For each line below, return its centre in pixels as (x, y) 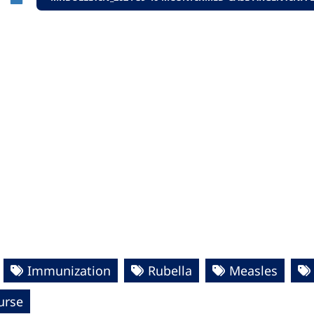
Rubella (170, 271)
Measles (253, 271)
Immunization (69, 271)
